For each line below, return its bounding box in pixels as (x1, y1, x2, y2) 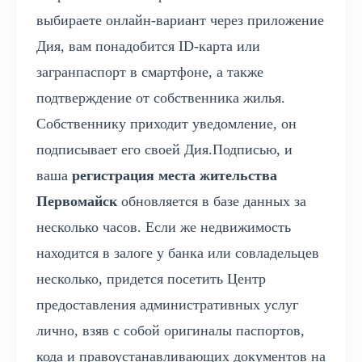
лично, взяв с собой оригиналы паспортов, (36, 322, 305, 339)
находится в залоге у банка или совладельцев (36, 245, 319, 262)
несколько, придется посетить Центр (36, 271, 266, 288)
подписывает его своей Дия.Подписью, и (36, 141, 293, 158)
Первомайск (36, 193, 117, 210)
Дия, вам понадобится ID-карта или (36, 38, 260, 55)
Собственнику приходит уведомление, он (36, 116, 297, 133)
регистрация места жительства (72, 167, 277, 184)
